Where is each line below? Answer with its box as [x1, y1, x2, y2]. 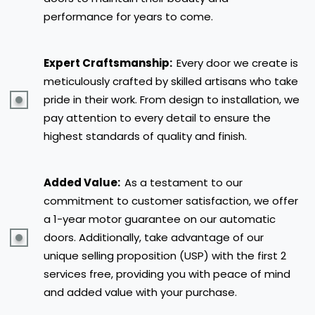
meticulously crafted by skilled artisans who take [44, 73, 298, 89]
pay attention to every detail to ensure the [44, 110, 271, 125]
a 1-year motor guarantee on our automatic [44, 211, 276, 226]
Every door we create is [176, 55, 298, 70]
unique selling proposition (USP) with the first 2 [44, 247, 286, 263]
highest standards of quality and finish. [44, 128, 247, 143]
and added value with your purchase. [44, 284, 237, 300]
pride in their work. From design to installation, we [44, 91, 300, 107]
